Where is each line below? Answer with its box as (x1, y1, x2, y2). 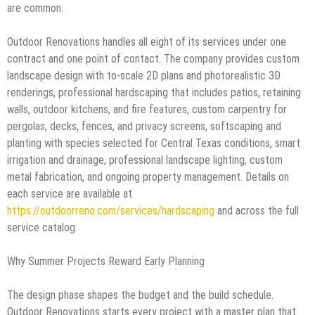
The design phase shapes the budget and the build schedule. (7, 288, 274, 302)
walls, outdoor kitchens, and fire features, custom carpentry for (7, 102, 287, 116)
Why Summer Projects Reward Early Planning (7, 254, 205, 268)
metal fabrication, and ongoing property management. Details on (7, 169, 289, 184)
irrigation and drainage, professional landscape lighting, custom (7, 153, 283, 167)
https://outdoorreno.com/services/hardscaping (7, 203, 214, 217)
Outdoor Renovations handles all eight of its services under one (7, 34, 286, 49)
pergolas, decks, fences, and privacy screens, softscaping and (7, 119, 281, 133)
